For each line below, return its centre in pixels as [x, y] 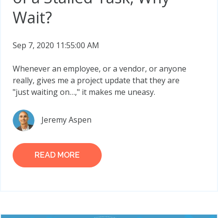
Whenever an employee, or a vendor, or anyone [100, 68]
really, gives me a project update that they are [96, 80]
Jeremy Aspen [66, 119]
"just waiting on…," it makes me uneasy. [84, 92]
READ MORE [57, 155]
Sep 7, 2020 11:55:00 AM [56, 45]
